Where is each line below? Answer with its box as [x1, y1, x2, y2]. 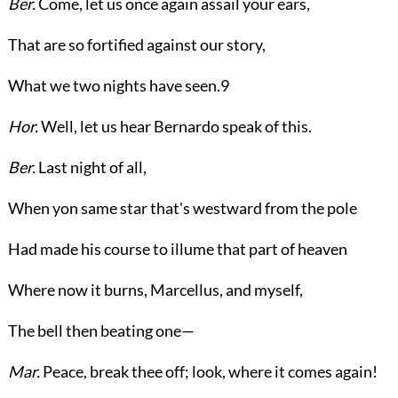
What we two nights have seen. [7, 76, 220, 95]
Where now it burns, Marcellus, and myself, [7, 280, 303, 299]
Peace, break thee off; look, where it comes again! [39, 362, 378, 381]
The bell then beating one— [7, 321, 195, 340]
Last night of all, [35, 157, 147, 177]
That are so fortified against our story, [7, 35, 266, 54]
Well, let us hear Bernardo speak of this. [37, 116, 312, 136]
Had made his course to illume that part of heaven [7, 239, 347, 259]
